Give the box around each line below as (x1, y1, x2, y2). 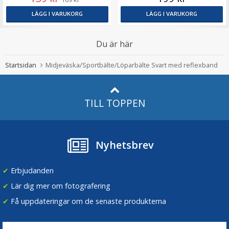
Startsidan (5, 60, 36, 70)
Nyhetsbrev (96, 138, 154, 152)
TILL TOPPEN (84, 96, 145, 110)
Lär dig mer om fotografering (9, 180, 110, 191)
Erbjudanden (9, 165, 54, 175)
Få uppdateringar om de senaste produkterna (9, 196, 166, 206)
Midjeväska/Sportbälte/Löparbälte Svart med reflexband (45, 60, 218, 70)
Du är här (96, 38, 133, 50)
